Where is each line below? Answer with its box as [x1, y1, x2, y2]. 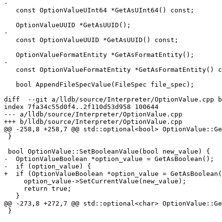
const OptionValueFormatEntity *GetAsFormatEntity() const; [4, 66, 16, 74]
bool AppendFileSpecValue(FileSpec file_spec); [4, 81, 16, 89]
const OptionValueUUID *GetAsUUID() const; [4, 36, 16, 44]
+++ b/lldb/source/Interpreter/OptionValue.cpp [4, 118, 182, 126]
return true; [4, 185, 24, 193]
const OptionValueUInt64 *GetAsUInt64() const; [4, 6, 16, 14]
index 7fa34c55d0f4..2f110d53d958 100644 [4, 103, 159, 111]
